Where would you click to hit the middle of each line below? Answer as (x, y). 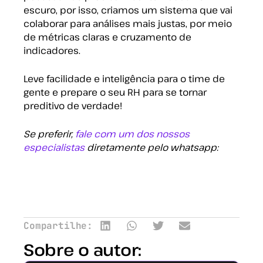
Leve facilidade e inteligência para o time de (124, 78)
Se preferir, (49, 134)
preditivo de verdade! (73, 105)
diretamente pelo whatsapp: (151, 147)
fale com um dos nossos (132, 134)
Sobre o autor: (83, 249)
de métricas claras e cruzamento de (107, 37)
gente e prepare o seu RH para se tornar (115, 92)
